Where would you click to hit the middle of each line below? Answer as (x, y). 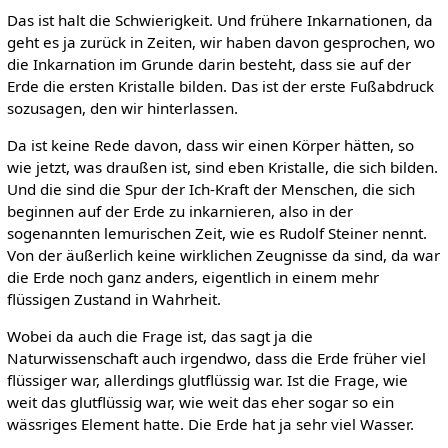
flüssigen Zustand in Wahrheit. (113, 298)
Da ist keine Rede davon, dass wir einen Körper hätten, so (210, 144)
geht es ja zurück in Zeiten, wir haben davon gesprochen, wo (220, 41)
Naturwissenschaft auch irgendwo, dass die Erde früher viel (216, 358)
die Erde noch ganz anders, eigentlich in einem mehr (192, 276)
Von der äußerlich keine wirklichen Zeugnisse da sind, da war (223, 254)
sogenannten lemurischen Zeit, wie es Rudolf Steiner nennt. (216, 232)
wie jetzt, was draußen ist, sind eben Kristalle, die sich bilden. (222, 166)
